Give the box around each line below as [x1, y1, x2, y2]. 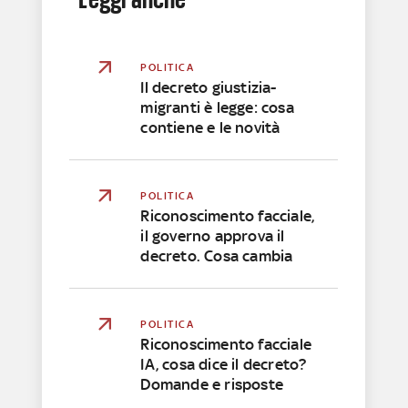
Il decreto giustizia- [140, 77, 277, 97]
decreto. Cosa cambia [140, 246, 293, 265]
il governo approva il [140, 226, 285, 245]
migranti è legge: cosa [140, 97, 294, 117]
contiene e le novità [140, 117, 280, 137]
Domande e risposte [140, 374, 284, 393]
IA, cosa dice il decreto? [140, 354, 307, 373]
